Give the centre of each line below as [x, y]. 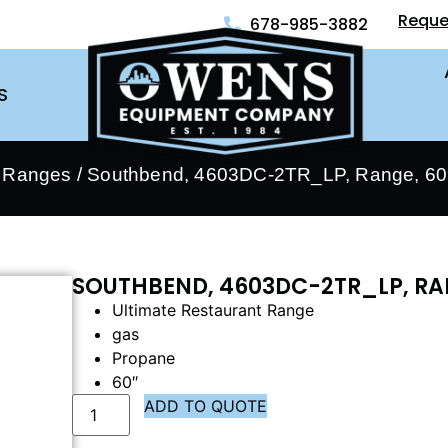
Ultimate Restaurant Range [213, 310]
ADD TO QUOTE [206, 406]
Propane [144, 358]
